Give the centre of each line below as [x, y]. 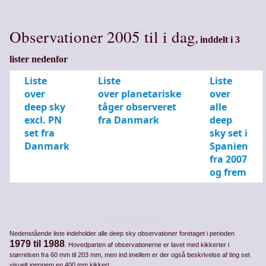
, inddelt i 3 [218, 40]
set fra [40, 133]
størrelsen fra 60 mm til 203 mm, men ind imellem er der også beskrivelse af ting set [130, 254]
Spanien [229, 146]
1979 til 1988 [37, 243]
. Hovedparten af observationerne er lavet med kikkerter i [147, 244]
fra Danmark [129, 120]
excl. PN [43, 120]
